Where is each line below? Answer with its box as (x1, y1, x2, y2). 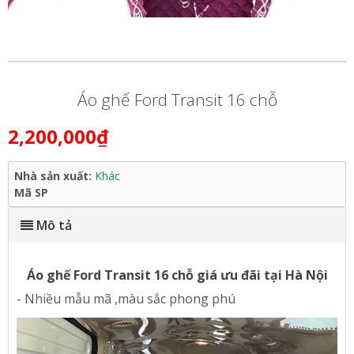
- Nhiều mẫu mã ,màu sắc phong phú (17, 290, 235, 307)
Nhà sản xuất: (14, 168, 95, 183)
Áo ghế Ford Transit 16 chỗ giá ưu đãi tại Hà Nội (26, 266, 328, 284)
